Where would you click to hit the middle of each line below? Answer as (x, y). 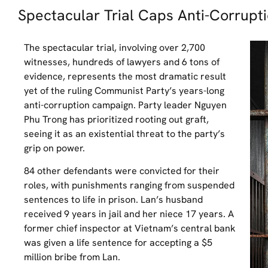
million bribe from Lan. (72, 257)
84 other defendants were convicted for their (122, 171)
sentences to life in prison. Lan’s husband (113, 200)
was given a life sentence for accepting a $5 (118, 243)
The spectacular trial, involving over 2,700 (115, 47)
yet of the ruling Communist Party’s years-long (124, 90)
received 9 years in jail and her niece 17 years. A (129, 214)
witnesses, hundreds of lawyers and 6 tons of (122, 62)
